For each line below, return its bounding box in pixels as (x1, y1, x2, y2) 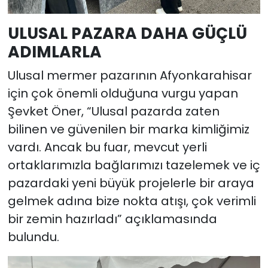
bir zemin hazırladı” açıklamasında (7, 210, 217, 227)
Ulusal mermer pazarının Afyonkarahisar (7, 66, 252, 84)
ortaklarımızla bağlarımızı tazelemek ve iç (7, 156, 260, 173)
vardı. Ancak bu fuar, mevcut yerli (7, 138, 207, 156)
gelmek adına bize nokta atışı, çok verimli (7, 192, 256, 209)
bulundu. (7, 228, 59, 245)
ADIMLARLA (7, 41, 102, 63)
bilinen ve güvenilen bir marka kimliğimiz (7, 120, 249, 138)
